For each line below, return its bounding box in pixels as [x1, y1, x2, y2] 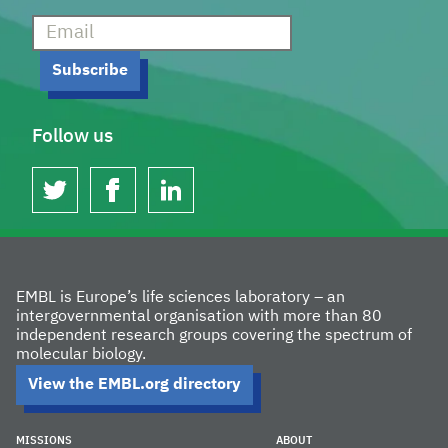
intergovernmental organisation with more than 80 [16, 308, 382, 325]
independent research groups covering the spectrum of [16, 327, 412, 344]
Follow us [32, 126, 113, 146]
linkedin [159, 191, 215, 208]
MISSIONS [16, 434, 72, 446]
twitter [43, 191, 92, 208]
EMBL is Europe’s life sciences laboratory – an [16, 289, 345, 306]
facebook [101, 191, 167, 208]
